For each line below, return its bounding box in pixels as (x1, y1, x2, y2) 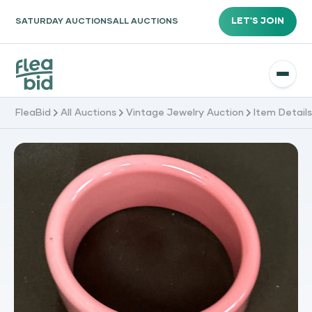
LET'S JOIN (231, 17, 284, 26)
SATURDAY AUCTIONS (15, 17, 114, 26)
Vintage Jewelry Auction (126, 107, 244, 118)
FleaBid (15, 107, 52, 118)
